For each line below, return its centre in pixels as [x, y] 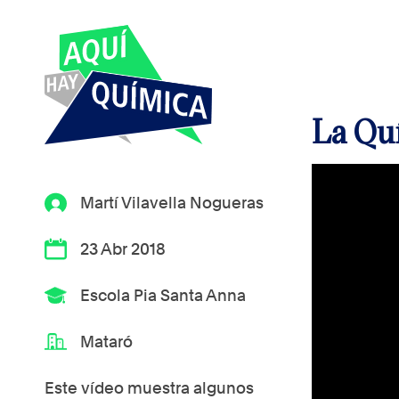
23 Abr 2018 [123, 249]
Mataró [107, 342]
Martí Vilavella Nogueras [172, 203]
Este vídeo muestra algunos [149, 388]
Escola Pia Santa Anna [163, 295]
